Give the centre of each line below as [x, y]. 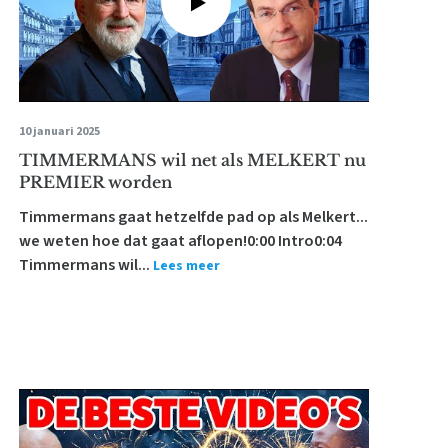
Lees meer [186, 266]
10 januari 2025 [59, 131]
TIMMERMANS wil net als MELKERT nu [192, 160]
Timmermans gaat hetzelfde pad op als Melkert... [193, 217]
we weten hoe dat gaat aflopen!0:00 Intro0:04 [180, 241]
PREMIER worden [95, 182]
